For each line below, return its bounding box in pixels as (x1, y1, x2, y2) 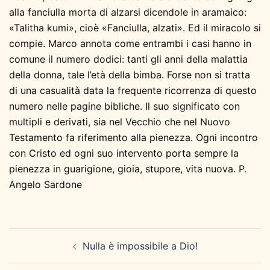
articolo (8, 243, 63, 262)
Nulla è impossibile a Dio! (82, 239, 198, 252)
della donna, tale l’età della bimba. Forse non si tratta (9, 68, 250, 81)
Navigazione (8, 227, 95, 245)
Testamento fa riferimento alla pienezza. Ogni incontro (9, 131, 258, 143)
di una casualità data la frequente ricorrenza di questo (9, 84, 257, 96)
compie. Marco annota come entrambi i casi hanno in (9, 37, 251, 49)
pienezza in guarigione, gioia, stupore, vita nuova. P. (9, 162, 246, 175)
